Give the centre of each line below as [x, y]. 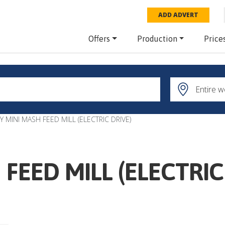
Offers [99, 39]
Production [157, 39]
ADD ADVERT [179, 15]
